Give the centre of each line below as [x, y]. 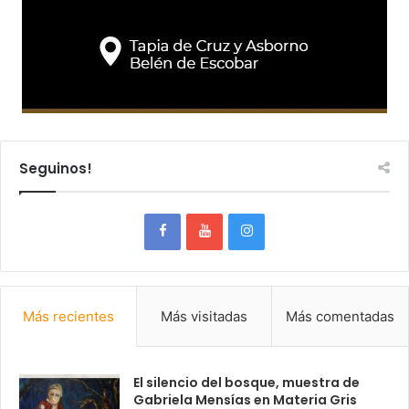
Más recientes [68, 317]
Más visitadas [204, 317]
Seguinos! [56, 169]
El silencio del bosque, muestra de [246, 383]
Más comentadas [341, 317]
